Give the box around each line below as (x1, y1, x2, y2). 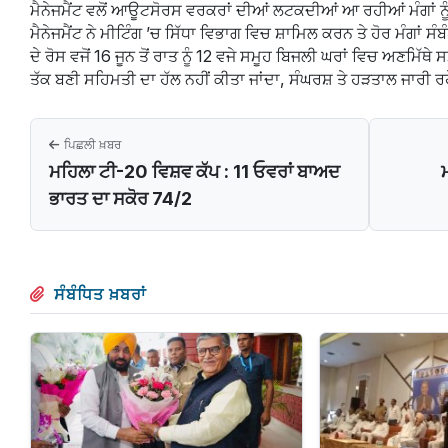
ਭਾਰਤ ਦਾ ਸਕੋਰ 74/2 (49, 188, 192, 210)
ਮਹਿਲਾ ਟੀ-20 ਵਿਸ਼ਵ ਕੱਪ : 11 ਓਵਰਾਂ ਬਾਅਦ (49, 161, 340, 183)
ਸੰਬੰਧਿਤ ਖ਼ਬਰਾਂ (54, 285, 147, 305)
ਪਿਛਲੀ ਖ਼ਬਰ (63, 137, 121, 152)
